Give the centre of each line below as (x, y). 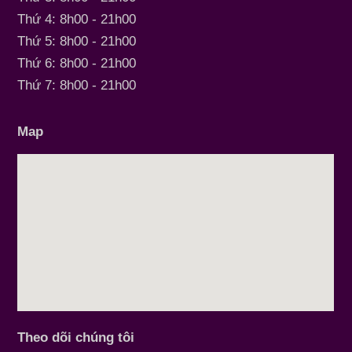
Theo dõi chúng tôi (76, 337)
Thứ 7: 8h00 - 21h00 (77, 85)
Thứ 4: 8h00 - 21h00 (77, 19)
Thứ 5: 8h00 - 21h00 (77, 41)
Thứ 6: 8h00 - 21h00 (77, 63)
